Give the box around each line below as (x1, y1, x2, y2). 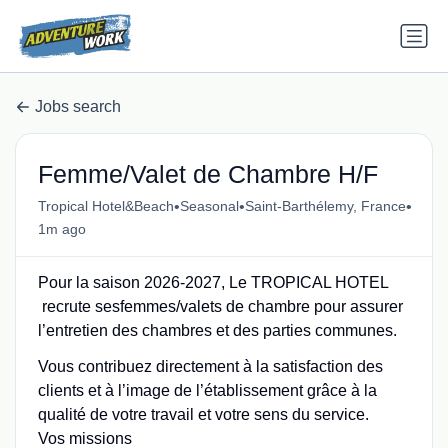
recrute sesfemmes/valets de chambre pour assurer (37, 297, 403, 315)
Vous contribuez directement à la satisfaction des (37, 357, 383, 375)
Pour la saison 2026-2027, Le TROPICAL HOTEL (37, 273, 388, 291)
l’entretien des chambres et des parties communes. (37, 321, 397, 339)
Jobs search (35, 98, 121, 116)
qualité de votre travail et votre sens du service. (37, 405, 369, 423)
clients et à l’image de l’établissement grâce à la (37, 381, 377, 399)
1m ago (37, 220, 86, 237)
